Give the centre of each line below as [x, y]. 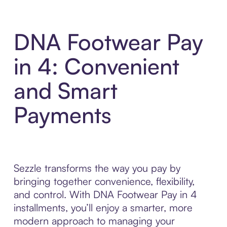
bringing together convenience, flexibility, [104, 181]
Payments [62, 115]
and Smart [65, 91]
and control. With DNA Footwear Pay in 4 [105, 195]
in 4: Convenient [96, 66]
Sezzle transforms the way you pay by [97, 168]
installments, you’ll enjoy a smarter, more [103, 208]
